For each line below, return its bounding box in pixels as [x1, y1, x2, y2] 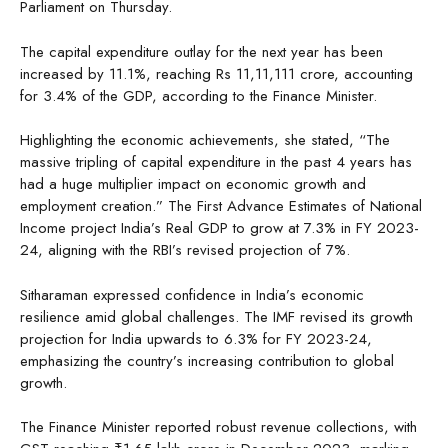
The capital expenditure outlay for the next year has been [20, 40, 383, 63]
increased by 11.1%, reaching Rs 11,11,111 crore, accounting [20, 62, 413, 85]
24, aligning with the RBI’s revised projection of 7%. [20, 239, 350, 262]
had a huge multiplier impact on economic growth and [20, 173, 366, 196]
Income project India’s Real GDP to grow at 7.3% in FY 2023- [20, 217, 419, 240]
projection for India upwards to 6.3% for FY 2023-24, [20, 327, 372, 350]
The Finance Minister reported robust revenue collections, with [20, 416, 417, 439]
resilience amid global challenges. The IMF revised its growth [20, 305, 413, 328]
